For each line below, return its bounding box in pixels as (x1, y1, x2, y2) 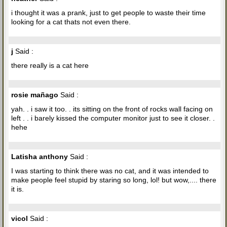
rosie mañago (11, 90, 58, 99)
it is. (11, 184, 24, 193)
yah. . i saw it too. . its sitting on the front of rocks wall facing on (11, 104, 213, 113)
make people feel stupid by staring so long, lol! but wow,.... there (11, 175, 216, 184)
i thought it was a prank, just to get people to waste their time (11, 8, 206, 17)
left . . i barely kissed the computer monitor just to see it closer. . (11, 113, 215, 122)
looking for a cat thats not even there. (11, 17, 131, 26)
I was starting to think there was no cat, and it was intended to (11, 166, 209, 175)
